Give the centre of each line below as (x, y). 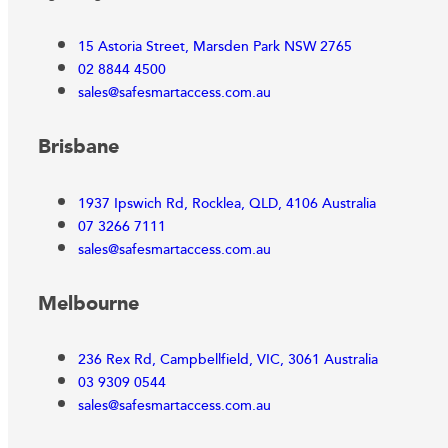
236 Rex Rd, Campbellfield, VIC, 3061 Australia (228, 360)
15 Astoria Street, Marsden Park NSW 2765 (215, 46)
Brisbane (78, 147)
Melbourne (88, 304)
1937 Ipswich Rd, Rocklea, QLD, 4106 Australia (227, 203)
